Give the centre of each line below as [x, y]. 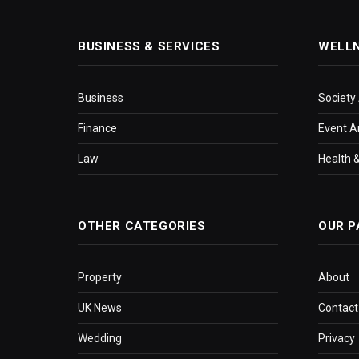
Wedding [100, 339]
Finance [97, 129]
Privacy [337, 339]
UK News [100, 308]
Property [100, 278]
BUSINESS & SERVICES [149, 47]
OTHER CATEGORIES [142, 226]
